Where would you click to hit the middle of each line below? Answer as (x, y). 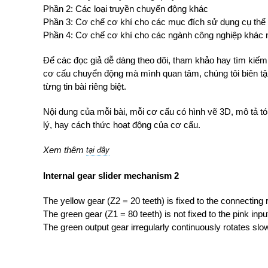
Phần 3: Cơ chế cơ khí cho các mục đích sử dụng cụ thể (154, 22)
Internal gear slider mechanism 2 (111, 176)
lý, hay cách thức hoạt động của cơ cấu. (122, 125)
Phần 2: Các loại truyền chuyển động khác (126, 9)
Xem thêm (65, 150)
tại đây (98, 150)
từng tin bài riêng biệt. (85, 86)
